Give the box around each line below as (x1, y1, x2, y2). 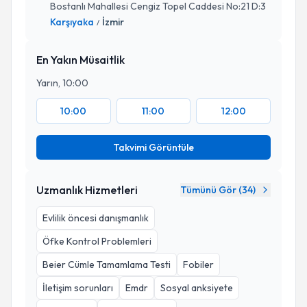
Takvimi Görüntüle (113, 141, 194, 153)
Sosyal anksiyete (160, 282, 233, 294)
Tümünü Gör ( (180, 184, 242, 196)
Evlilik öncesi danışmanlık (42, 212, 149, 224)
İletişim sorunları (42, 282, 113, 294)
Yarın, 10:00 (36, 77, 88, 89)
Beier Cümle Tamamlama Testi (42, 258, 171, 271)
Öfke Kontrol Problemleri (42, 235, 151, 247)
